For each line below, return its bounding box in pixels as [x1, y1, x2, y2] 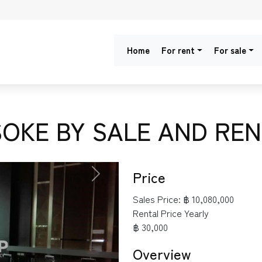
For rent [161, 44, 195, 56]
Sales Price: [133, 192, 181, 206]
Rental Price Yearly [133, 206, 209, 220]
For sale [214, 44, 247, 56]
